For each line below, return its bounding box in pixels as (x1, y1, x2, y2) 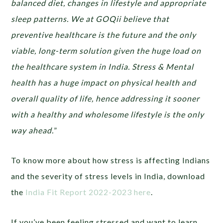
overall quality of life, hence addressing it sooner (11, 93, 200, 103)
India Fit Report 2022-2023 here (25, 187, 151, 197)
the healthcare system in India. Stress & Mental (11, 61, 194, 71)
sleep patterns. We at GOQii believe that (11, 13, 170, 23)
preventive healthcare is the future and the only (11, 29, 197, 39)
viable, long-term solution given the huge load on (11, 45, 202, 55)
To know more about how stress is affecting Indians (11, 155, 211, 165)
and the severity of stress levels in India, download (11, 171, 206, 181)
